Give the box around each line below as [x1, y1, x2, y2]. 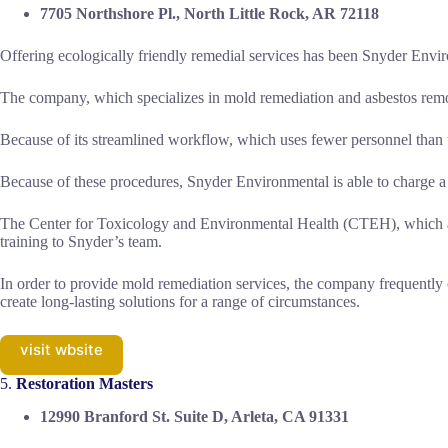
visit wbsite [20, 340, 103, 360]
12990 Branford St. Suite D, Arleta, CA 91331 [40, 408, 349, 426]
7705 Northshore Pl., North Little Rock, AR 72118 [40, 5, 379, 23]
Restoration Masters [16, 375, 153, 393]
